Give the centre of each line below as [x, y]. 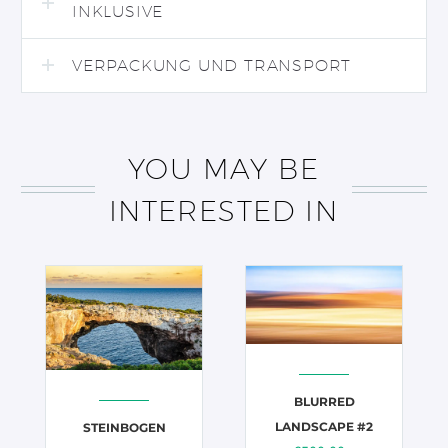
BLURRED [324, 402]
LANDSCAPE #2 [324, 427]
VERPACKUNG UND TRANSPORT [212, 65]
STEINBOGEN [124, 427]
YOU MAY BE [223, 168]
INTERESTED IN [223, 210]
